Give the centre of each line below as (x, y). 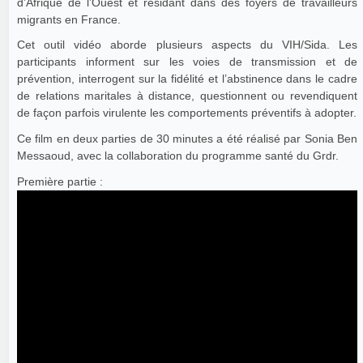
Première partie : (60, 181)
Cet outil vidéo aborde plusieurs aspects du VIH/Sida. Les (187, 45)
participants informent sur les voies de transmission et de (187, 62)
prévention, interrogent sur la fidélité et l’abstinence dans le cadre (187, 79)
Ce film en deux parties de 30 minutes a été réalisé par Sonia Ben (187, 139)
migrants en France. (69, 19)
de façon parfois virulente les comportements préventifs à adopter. (187, 113)
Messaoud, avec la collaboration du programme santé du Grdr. (178, 156)
